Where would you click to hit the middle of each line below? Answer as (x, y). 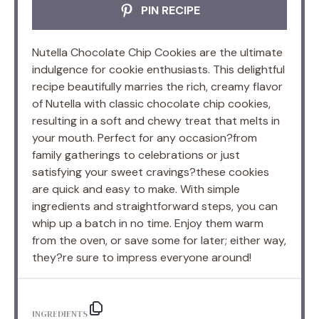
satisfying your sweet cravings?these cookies (151, 172)
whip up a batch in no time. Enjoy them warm (148, 223)
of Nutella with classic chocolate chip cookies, (151, 103)
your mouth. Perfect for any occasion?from (145, 137)
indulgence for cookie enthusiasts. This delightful (158, 69)
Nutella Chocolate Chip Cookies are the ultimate (157, 52)
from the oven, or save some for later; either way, (159, 240)
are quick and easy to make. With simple (136, 189)
